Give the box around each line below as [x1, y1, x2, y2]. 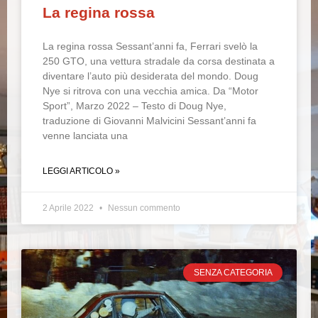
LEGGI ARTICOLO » [43, 166, 120, 176]
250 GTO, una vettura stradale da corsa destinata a [43, 55, 275, 67]
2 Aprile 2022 [43, 203, 96, 213]
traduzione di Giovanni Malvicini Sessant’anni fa [43, 115, 256, 126]
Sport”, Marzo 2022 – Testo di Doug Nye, [43, 100, 226, 111]
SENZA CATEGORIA [193, 268, 273, 278]
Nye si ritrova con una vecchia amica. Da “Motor [43, 85, 258, 97]
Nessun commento [106, 203, 180, 213]
